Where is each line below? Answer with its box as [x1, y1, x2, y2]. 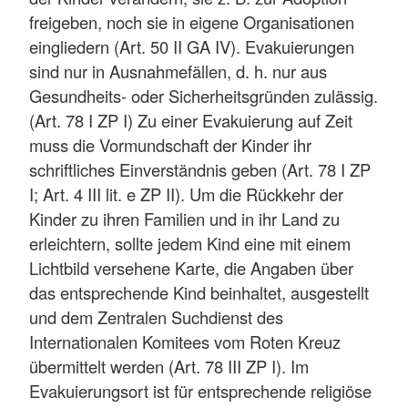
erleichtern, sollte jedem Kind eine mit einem [29, 230, 351, 255]
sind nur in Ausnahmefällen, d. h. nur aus [29, 58, 327, 83]
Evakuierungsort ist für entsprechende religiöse [29, 378, 372, 403]
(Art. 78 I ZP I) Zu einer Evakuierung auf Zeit [29, 107, 352, 132]
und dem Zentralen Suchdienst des [29, 304, 283, 329]
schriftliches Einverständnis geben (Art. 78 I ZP [29, 157, 371, 181]
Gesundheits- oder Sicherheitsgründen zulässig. [29, 83, 378, 107]
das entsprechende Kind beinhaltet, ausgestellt [29, 280, 369, 304]
